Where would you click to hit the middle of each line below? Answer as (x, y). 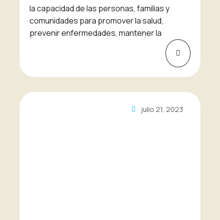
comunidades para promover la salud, (96, 21)
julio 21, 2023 (162, 110)
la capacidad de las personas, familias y (99, 9)
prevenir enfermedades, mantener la (96, 33)
